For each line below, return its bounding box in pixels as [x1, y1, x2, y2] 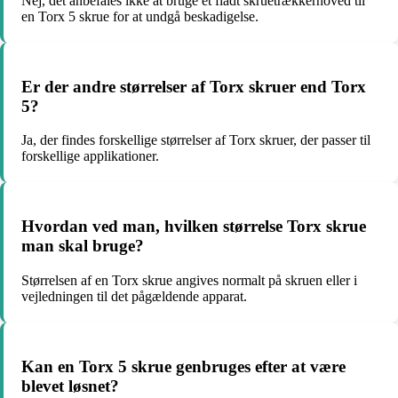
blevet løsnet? [21, 376, 119, 395]
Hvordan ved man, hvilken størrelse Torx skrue [21, 217, 366, 236]
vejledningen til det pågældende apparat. [21, 288, 247, 304]
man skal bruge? [21, 236, 144, 256]
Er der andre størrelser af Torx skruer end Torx [21, 76, 366, 96]
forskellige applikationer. [21, 148, 159, 164]
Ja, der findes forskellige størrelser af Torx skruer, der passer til [21, 132, 370, 148]
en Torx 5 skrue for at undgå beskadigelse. [21, 8, 259, 24]
